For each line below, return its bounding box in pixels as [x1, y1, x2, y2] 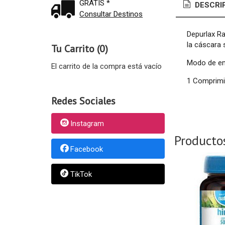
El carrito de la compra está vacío [51, 62, 162, 71]
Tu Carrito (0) [51, 42, 108, 55]
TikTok [70, 170, 92, 179]
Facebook [70, 144, 103, 154]
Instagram [70, 119, 104, 129]
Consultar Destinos [79, 10, 143, 19]
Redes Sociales [51, 94, 116, 107]
